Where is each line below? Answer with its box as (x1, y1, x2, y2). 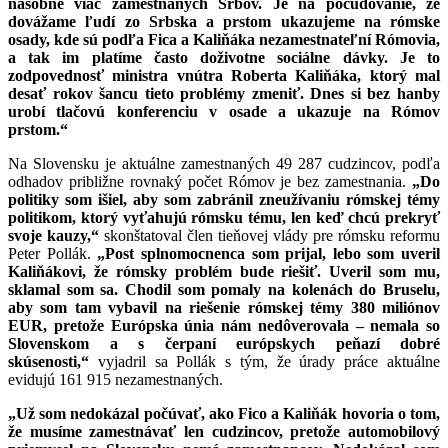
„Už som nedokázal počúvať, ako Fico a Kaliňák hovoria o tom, (8, 404, 440, 422)
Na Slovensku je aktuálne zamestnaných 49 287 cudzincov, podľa (8, 154, 440, 172)
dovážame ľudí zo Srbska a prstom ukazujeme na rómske (8, 12, 440, 30)
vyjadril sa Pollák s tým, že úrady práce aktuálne (97, 352, 441, 370)
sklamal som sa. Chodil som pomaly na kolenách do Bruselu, (8, 280, 440, 298)
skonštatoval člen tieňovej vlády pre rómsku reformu (104, 226, 440, 244)
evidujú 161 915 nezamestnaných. (8, 370, 223, 388)
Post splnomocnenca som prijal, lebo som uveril (105, 244, 440, 262)
